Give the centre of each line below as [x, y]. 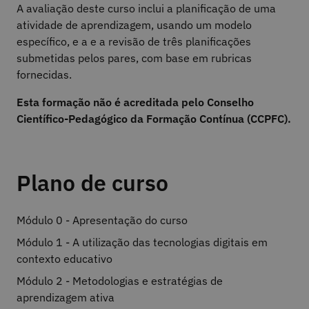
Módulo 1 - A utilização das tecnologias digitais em [142, 242]
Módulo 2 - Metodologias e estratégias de [120, 281]
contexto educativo [64, 259]
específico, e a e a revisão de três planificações [134, 42]
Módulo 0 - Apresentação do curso [102, 220]
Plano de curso [92, 183]
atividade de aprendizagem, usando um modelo [134, 25]
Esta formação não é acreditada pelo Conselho [135, 102]
